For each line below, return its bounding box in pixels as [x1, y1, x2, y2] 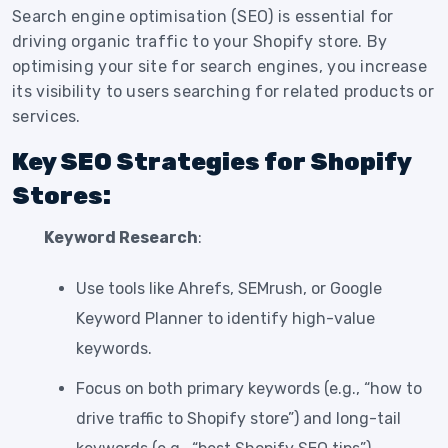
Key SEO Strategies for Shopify [12, 148, 411, 177]
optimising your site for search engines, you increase [12, 57, 427, 77]
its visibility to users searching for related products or [12, 82, 435, 102]
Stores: [12, 182, 111, 211]
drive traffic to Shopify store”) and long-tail [76, 409, 401, 429]
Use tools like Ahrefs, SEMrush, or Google [76, 279, 382, 299]
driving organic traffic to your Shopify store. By [12, 32, 388, 52]
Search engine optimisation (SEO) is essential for [12, 7, 394, 27]
